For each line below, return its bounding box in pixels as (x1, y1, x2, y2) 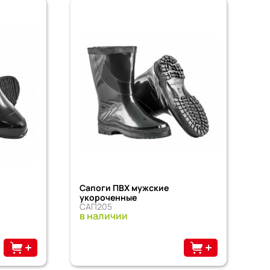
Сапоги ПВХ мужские (79, 181, 169, 193)
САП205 (79, 200, 112, 212)
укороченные (79, 191, 137, 203)
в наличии (79, 209, 128, 222)
